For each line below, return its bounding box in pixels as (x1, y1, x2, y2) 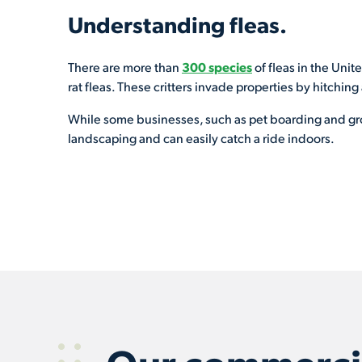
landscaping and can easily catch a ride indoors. (68, 129, 335, 146)
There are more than (68, 58, 182, 75)
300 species (182, 58, 252, 75)
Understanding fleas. (68, 9, 287, 39)
